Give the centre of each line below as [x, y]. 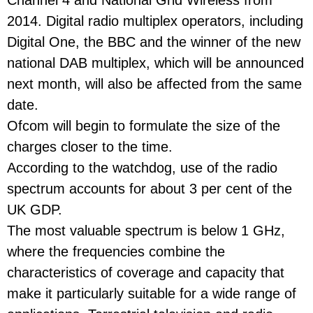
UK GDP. [35, 210]
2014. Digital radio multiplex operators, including [155, 21]
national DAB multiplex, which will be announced [155, 63]
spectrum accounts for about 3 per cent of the [150, 189]
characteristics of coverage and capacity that [146, 273]
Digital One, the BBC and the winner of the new [154, 42]
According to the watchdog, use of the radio [142, 168]
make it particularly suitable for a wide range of [152, 294]
